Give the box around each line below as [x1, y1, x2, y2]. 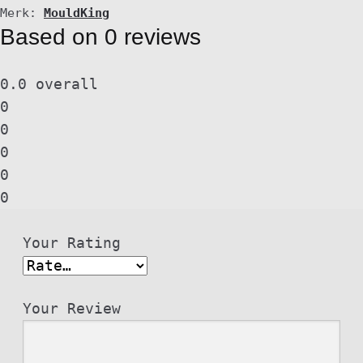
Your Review [23, 301, 122, 318]
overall [27, 75, 98, 92]
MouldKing [44, 5, 109, 20]
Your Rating [23, 235, 122, 252]
